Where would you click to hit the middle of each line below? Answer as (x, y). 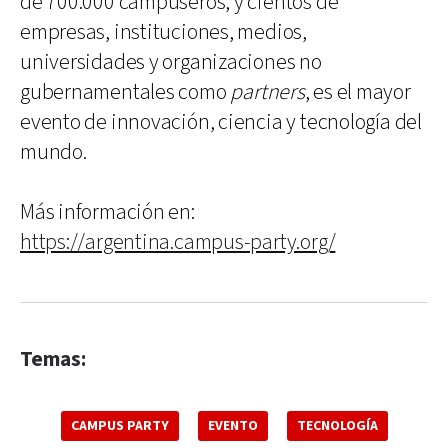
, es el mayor (357, 92)
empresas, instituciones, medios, (163, 32)
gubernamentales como (125, 92)
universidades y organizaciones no (171, 62)
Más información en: (107, 212)
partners (267, 92)
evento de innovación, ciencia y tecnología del (221, 122)
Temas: (53, 359)
